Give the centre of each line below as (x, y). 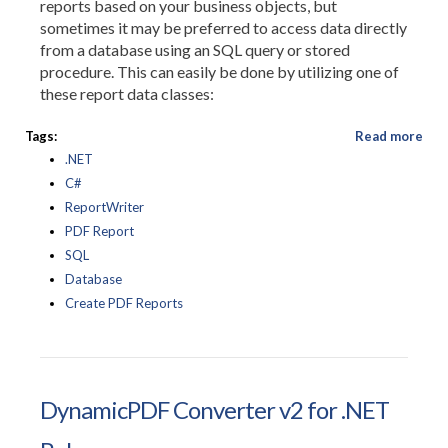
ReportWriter (104, 207)
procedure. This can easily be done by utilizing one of (219, 71)
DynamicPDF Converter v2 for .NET (214, 409)
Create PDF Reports (124, 303)
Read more (389, 136)
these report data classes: (127, 93)
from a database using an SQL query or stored (195, 49)
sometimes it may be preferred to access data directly (223, 27)
